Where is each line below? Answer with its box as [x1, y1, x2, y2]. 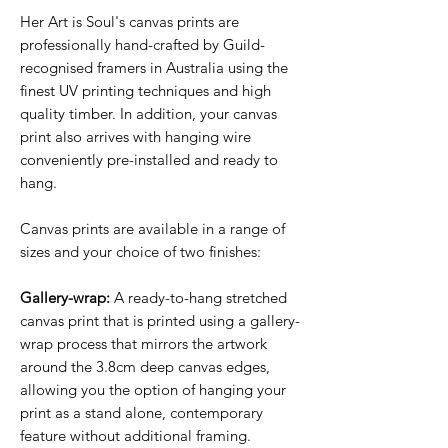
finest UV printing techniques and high [20, 80, 271, 100]
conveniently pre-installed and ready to [20, 149, 278, 169]
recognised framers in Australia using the [20, 57, 288, 77]
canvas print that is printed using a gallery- [20, 310, 300, 330]
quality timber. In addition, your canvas [20, 103, 277, 123]
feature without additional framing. [20, 425, 251, 445]
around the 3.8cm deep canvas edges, [20, 356, 270, 376]
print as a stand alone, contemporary [20, 402, 263, 422]
